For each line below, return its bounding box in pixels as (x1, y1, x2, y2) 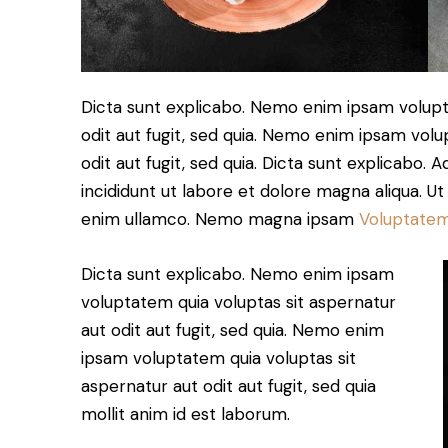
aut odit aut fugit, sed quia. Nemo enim (81, 318, 384, 341)
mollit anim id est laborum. (81, 402, 290, 425)
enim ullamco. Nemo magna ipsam (81, 207, 359, 230)
